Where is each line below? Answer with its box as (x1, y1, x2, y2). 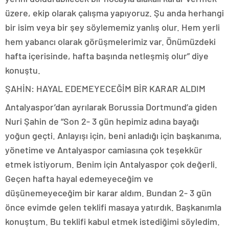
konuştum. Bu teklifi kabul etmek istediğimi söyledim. (5, 216, 220, 227)
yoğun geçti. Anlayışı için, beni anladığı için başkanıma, (5, 130, 222, 142)
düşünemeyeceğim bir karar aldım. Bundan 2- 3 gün (5, 187, 212, 199)
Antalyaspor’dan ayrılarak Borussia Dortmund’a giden (5, 101, 217, 113)
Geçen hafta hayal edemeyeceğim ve (5, 173, 153, 185)
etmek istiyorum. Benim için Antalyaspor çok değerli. (5, 158, 217, 170)
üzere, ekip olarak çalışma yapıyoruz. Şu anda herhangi (5, 7, 224, 19)
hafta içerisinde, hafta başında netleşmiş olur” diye (5, 50, 209, 62)
